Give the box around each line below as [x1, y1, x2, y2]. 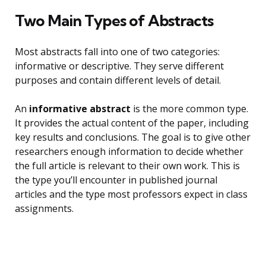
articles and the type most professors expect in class [15, 188, 248, 201]
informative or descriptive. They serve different [15, 59, 224, 73]
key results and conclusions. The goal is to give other [15, 131, 251, 144]
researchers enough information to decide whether [15, 145, 243, 159]
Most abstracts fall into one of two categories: [15, 45, 220, 59]
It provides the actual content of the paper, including [15, 116, 249, 130]
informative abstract [29, 102, 131, 116]
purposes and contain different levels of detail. [15, 74, 221, 87]
